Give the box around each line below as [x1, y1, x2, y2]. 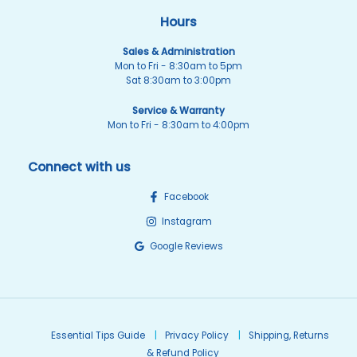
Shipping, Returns [249, 329, 329, 343]
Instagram [161, 214, 212, 228]
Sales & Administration [122, 45, 235, 59]
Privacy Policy [165, 329, 229, 343]
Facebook [164, 190, 209, 203]
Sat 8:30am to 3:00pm [126, 74, 231, 88]
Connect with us [28, 159, 131, 176]
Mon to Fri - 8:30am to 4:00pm [108, 119, 249, 132]
